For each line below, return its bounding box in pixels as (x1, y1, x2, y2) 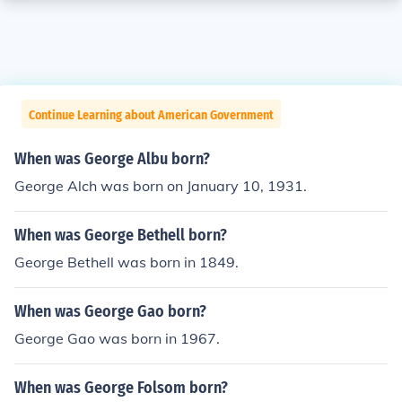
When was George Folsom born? (14, 378, 228, 398)
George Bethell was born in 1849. (14, 253, 239, 271)
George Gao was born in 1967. (14, 329, 220, 347)
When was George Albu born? (14, 149, 210, 169)
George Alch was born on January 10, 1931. (14, 177, 307, 195)
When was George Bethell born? (14, 225, 227, 245)
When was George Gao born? (14, 301, 206, 321)
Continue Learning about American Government (29, 108, 274, 123)
